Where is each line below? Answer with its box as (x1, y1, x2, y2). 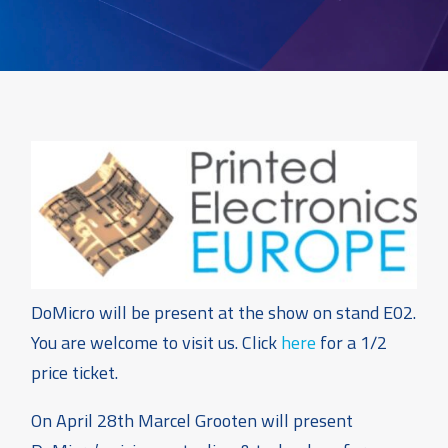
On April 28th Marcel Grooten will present (31, 407, 354, 435)
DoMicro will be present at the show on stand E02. (31, 299, 417, 327)
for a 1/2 (316, 329, 388, 357)
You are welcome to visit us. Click (31, 329, 282, 357)
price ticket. (31, 359, 119, 387)
